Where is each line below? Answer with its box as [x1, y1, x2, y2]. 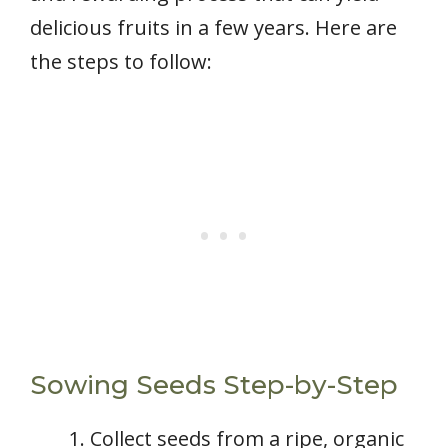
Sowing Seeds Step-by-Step [30, 369, 398, 402]
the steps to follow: [30, 48, 212, 76]
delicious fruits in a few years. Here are [30, 14, 397, 42]
